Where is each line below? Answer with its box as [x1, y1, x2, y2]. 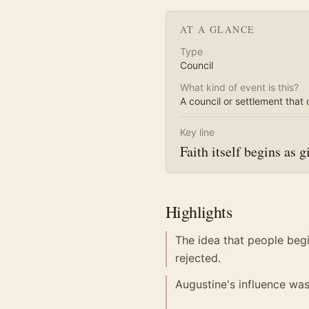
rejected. [175, 251, 221, 265]
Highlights [166, 201, 232, 223]
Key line [180, 126, 215, 138]
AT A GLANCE [180, 23, 255, 36]
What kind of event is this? [180, 81, 299, 93]
